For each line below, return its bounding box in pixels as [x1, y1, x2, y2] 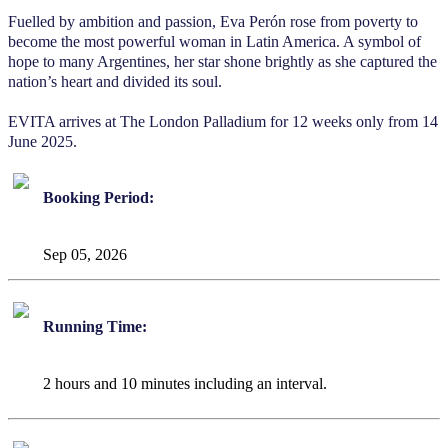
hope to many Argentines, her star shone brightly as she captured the [8, 53, 437, 71]
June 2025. [8, 133, 77, 151]
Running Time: [43, 318, 147, 336]
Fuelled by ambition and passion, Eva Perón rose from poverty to [8, 13, 418, 31]
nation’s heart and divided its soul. [8, 73, 222, 91]
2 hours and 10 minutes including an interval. [43, 375, 327, 393]
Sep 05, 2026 [43, 246, 127, 264]
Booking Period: [43, 189, 154, 207]
